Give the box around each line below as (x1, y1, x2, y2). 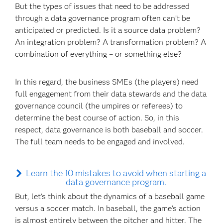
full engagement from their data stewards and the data (15, 89, 207, 99)
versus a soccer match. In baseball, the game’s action (15, 204, 201, 213)
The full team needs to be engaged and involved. (15, 137, 185, 146)
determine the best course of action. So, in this (15, 113, 180, 122)
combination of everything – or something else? (15, 49, 182, 59)
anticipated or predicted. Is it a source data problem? (15, 25, 201, 35)
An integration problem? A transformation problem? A (15, 37, 207, 47)
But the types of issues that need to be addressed (15, 1, 190, 11)
